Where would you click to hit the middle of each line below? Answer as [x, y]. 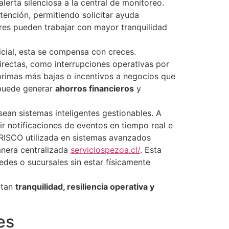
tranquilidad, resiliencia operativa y [85, 186]
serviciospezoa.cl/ [105, 150]
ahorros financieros [95, 88]
